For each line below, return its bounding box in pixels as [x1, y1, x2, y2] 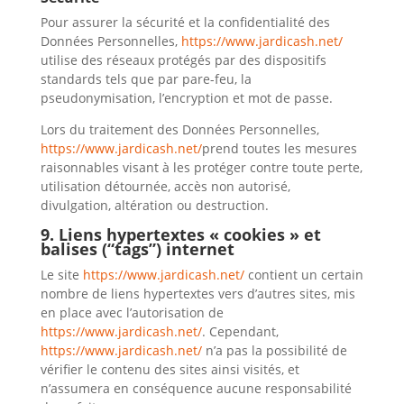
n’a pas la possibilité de [201, 342, 347, 359]
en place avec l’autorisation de [40, 304, 224, 321]
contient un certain [243, 266, 363, 283]
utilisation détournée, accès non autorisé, [40, 178, 290, 195]
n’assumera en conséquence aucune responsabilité [40, 380, 352, 397]
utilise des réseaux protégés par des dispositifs [40, 51, 326, 69]
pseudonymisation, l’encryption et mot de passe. [40, 89, 333, 106]
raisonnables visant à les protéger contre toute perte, [40, 159, 363, 176]
